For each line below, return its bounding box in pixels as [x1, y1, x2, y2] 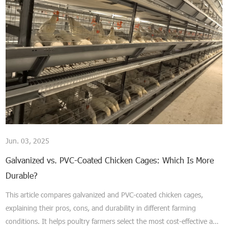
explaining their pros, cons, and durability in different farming [6, 203, 196, 213]
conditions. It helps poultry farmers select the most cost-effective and [6, 216, 221, 226]
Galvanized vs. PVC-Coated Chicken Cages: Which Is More [6, 154, 214, 165]
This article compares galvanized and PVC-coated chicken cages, [6, 189, 204, 199]
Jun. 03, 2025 [6, 135, 50, 146]
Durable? [6, 169, 38, 181]
